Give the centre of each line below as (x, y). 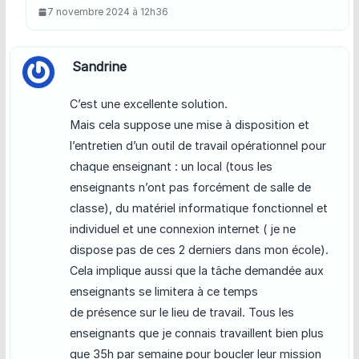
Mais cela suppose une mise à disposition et (189, 125)
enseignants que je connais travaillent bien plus (196, 333)
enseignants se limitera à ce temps (163, 292)
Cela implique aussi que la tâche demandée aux (196, 271)
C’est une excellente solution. (148, 104)
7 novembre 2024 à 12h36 (107, 12)
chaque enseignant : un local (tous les (171, 167)
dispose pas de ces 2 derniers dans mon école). (199, 250)
